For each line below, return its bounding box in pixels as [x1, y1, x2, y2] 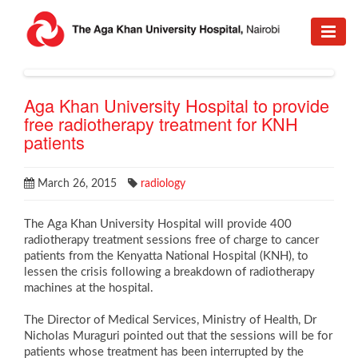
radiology [141, 178, 185, 190]
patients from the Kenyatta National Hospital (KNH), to [24, 250, 308, 263]
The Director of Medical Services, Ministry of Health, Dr [24, 314, 316, 327]
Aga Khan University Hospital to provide [24, 93, 329, 118]
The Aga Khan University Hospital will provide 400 [24, 218, 292, 231]
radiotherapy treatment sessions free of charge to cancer [24, 234, 319, 247]
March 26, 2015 [38, 178, 117, 190]
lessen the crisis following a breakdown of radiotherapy [24, 266, 315, 279]
